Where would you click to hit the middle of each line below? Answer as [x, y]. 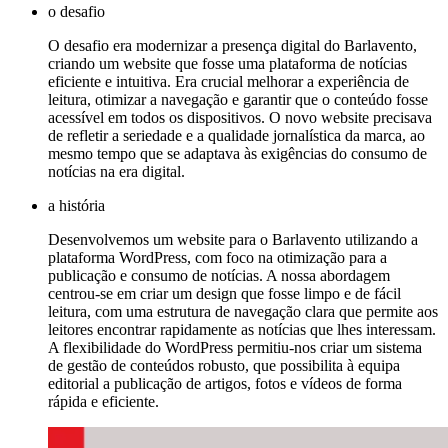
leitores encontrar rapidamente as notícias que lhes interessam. [242, 330]
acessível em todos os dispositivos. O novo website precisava [240, 118]
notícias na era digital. [116, 172]
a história [76, 206]
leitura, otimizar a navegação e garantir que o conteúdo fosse [238, 100]
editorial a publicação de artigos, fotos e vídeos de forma [225, 384]
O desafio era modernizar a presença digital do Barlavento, [232, 46]
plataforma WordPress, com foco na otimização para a [217, 258]
